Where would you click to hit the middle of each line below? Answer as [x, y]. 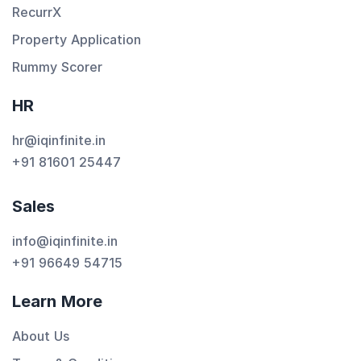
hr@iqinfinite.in [59, 140]
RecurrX [37, 12]
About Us [41, 336]
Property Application [77, 39]
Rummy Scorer [57, 67]
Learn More [57, 301]
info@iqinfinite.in [65, 241]
